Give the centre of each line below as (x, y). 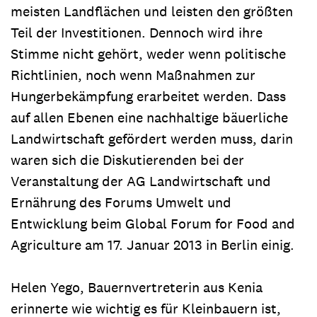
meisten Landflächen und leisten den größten (152, 11)
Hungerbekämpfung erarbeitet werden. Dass (148, 96)
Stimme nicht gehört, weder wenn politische (148, 53)
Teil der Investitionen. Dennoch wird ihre (137, 32)
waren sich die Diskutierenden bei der (127, 160)
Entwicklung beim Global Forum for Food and (153, 223)
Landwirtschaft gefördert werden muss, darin (152, 138)
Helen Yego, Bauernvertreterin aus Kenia (138, 287)
